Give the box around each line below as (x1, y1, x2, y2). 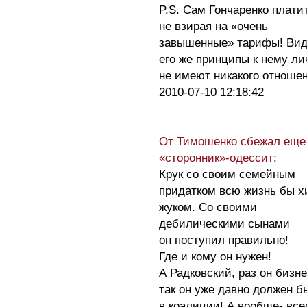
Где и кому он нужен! (159, 249, 271, 263)
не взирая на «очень (159, 19, 268, 33)
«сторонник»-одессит (159, 151, 273, 164)
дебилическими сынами (159, 217, 290, 230)
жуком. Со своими (159, 200, 257, 214)
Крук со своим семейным (159, 167, 295, 181)
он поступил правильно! (159, 233, 288, 247)
